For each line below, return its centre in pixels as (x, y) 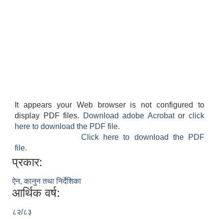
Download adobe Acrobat (131, 116)
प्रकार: (27, 162)
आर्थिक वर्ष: (36, 193)
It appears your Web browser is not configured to (109, 105)
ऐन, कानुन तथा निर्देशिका (47, 181)
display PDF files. (49, 116)
